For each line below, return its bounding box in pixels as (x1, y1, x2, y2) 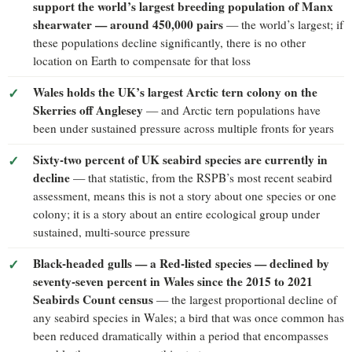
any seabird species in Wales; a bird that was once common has (33, 309, 344, 325)
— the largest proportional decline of (153, 291, 337, 307)
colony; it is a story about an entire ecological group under (33, 205, 320, 222)
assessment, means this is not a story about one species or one (33, 187, 336, 203)
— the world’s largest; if (223, 16, 343, 32)
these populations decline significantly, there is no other (33, 34, 306, 50)
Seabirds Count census (33, 290, 153, 308)
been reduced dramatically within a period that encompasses (33, 327, 328, 343)
